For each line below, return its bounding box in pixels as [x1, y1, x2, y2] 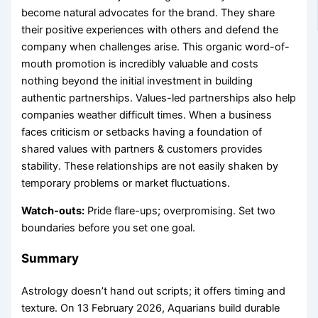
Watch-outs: [21, 204, 85, 217]
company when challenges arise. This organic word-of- [21, 40, 290, 54]
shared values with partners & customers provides [21, 143, 263, 156]
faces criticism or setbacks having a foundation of [21, 126, 263, 139]
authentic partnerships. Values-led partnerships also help [21, 92, 297, 105]
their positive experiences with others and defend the [21, 23, 279, 37]
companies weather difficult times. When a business [21, 109, 273, 122]
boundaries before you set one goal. [21, 221, 196, 234]
